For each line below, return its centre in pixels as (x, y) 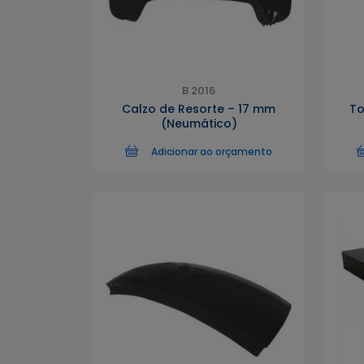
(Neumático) (199, 123)
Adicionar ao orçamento (212, 152)
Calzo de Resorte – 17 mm (199, 109)
